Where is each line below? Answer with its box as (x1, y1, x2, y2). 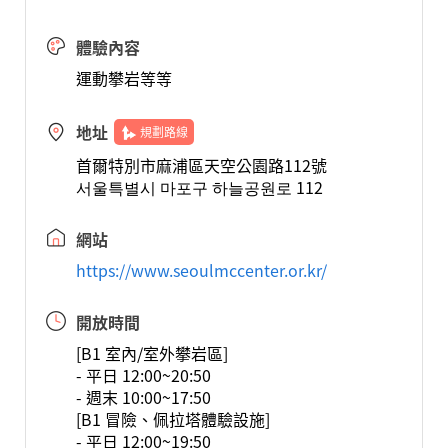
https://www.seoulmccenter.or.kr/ (75, 258, 327, 282)
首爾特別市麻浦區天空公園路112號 (75, 153, 327, 177)
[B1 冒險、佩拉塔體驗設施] (75, 407, 270, 431)
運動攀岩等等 (75, 66, 172, 90)
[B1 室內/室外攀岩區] (75, 341, 228, 365)
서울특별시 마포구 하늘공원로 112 (75, 175, 323, 199)
